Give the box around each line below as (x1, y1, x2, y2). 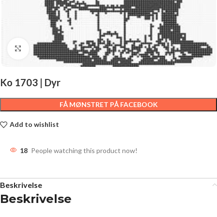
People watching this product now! (31, 146, 138, 155)
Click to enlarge (29, 45, 75, 52)
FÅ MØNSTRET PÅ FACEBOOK (59, 100, 158, 108)
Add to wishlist (9, 120, 59, 129)
